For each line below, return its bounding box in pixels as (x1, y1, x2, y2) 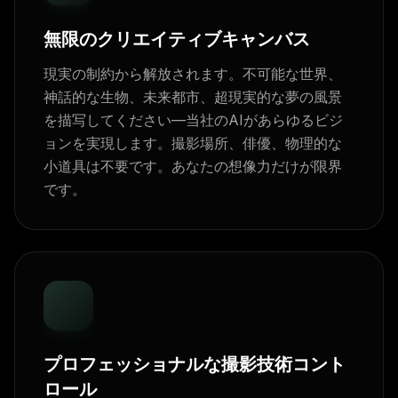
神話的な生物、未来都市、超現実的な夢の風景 (44, 88, 342, 106)
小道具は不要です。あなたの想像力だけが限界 (44, 157, 342, 175)
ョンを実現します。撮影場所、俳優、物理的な (44, 134, 342, 152)
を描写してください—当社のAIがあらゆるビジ (44, 111, 343, 129)
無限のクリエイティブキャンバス (44, 28, 310, 50)
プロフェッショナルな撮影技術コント (44, 354, 346, 375)
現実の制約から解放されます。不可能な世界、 (44, 65, 342, 83)
